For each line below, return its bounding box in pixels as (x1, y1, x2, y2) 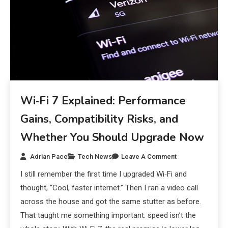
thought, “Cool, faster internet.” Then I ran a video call (20, 183, 198, 192)
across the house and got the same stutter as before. (20, 196, 202, 206)
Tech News (78, 152, 112, 160)
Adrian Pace (30, 152, 68, 160)
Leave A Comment (121, 152, 177, 160)
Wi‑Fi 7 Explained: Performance (20, 93, 186, 108)
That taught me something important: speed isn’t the (20, 210, 196, 220)
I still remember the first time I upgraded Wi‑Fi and (20, 169, 187, 179)
